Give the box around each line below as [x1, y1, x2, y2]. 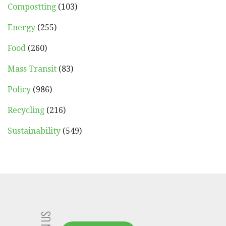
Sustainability [8, 126, 61, 136]
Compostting [8, 2, 56, 12]
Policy [8, 84, 31, 94]
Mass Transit [8, 64, 56, 74]
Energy [8, 22, 35, 32]
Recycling [8, 105, 44, 115]
